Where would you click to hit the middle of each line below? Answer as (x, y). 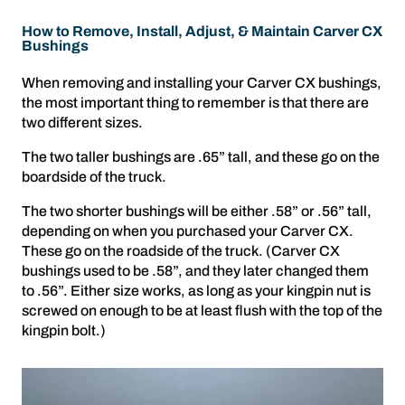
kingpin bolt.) (64, 330)
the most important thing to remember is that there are (195, 103)
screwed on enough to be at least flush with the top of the (202, 311)
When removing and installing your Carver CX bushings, (202, 83)
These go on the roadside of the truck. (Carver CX (181, 251)
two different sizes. (82, 122)
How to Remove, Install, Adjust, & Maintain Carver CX (202, 31)
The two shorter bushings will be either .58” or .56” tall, (197, 211)
